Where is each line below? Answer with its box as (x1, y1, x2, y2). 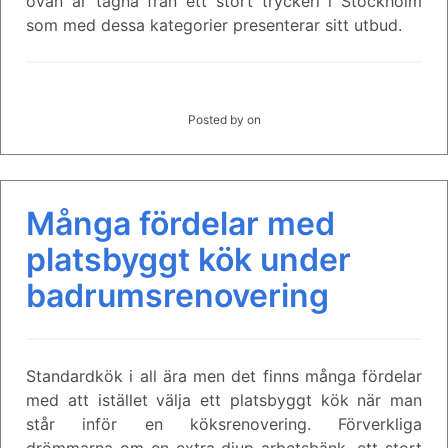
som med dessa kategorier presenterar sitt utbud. (26, 14, 402, 35)
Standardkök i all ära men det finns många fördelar (26, 365, 422, 386)
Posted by (187, 111, 247, 127)
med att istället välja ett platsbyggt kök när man (26, 389, 422, 410)
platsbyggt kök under (26, 239, 351, 279)
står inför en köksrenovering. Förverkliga (26, 413, 422, 434)
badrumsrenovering (26, 275, 329, 315)
